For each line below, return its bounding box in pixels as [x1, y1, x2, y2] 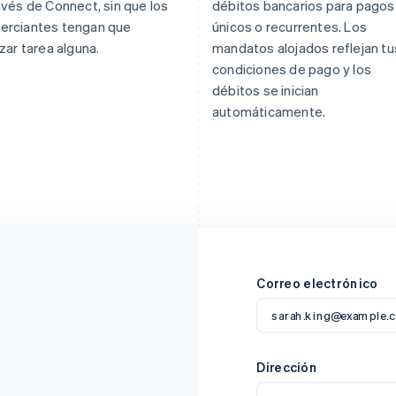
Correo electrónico [255, 275, 378, 293]
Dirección [255, 359, 318, 377]
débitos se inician [212, 80, 319, 99]
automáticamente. [212, 102, 326, 120]
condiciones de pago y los [212, 59, 371, 78]
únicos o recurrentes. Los [212, 17, 367, 35]
